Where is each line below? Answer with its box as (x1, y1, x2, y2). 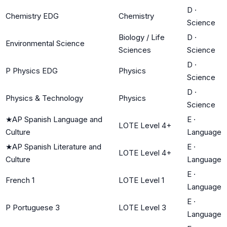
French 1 (6, 175, 34, 185)
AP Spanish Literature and (12, 141, 101, 152)
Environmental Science (6, 38, 85, 48)
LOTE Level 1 (119, 175, 164, 185)
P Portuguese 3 (6, 202, 60, 212)
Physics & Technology (6, 93, 83, 103)
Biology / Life (119, 32, 165, 42)
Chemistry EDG (6, 11, 59, 21)
